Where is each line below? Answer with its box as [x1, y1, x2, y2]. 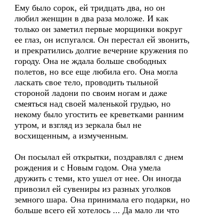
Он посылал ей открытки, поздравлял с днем [15, 152, 183, 162]
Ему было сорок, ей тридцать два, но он [15, 3, 165, 13]
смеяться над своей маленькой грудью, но [15, 99, 170, 108]
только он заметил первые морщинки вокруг [15, 24, 182, 34]
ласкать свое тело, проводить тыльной [15, 77, 158, 87]
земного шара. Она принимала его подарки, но [15, 195, 190, 204]
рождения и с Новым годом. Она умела [15, 163, 161, 172]
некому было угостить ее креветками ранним [15, 109, 184, 119]
